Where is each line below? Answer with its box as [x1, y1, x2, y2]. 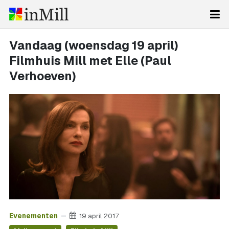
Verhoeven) [9, 68, 76, 84]
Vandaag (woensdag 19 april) [9, 37, 178, 53]
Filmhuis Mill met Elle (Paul [9, 53, 171, 68]
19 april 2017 [79, 211, 119, 220]
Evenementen [9, 211, 58, 220]
